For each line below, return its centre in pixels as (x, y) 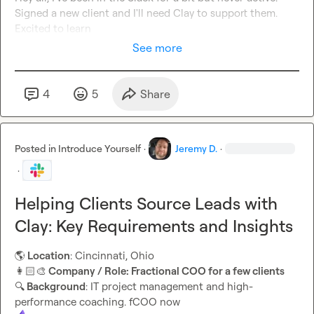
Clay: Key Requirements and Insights (154, 226)
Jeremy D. (196, 149)
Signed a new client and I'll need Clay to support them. (146, 13)
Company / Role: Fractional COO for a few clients (165, 271)
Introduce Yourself (100, 149)
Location (48, 256)
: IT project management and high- (169, 287)
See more (157, 48)
